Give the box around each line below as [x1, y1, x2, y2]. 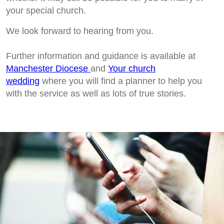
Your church [108, 63, 155, 74]
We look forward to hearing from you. [6, 26, 153, 36]
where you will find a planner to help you [39, 76, 202, 86]
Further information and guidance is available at [6, 51, 195, 61]
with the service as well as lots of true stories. [6, 88, 186, 99]
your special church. [6, 5, 86, 16]
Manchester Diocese [6, 63, 90, 74]
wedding [6, 76, 39, 86]
